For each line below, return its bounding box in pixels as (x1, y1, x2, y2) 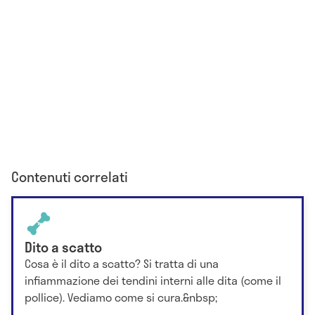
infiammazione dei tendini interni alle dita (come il (25, 271, 281, 289)
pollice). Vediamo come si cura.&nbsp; (25, 288, 217, 306)
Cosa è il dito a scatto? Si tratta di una (25, 254, 219, 272)
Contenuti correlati (11, 166, 128, 187)
